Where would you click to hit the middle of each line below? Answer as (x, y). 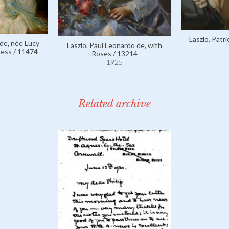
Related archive (114, 104)
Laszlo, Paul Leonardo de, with (114, 45)
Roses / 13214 (114, 54)
